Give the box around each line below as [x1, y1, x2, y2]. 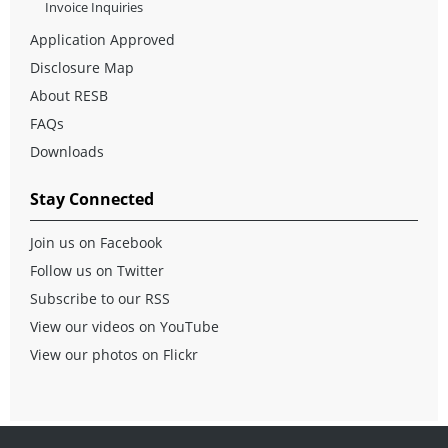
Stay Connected [30, 187, 154, 210]
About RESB [30, 85, 108, 105]
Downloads [30, 141, 104, 161]
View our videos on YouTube [30, 316, 219, 336]
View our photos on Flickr [30, 344, 198, 364]
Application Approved [30, 29, 175, 49]
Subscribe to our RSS [30, 288, 170, 308]
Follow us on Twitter [30, 260, 164, 280]
